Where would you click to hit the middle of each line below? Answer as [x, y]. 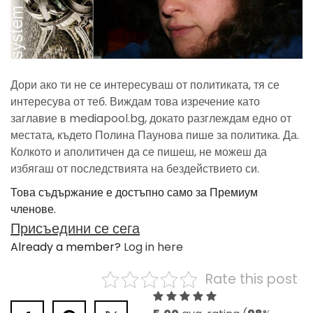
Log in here [153, 247]
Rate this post [251, 279]
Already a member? [67, 247]
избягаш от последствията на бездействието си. [135, 169]
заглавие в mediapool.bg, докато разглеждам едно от [151, 119]
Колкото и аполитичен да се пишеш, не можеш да [139, 152]
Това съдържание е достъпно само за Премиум [134, 193]
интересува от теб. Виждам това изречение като [135, 102]
